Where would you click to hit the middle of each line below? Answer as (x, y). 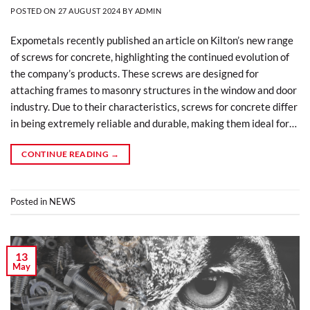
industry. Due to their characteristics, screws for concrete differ (154, 106)
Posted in (30, 201)
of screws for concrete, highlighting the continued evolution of (150, 56)
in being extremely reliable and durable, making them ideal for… (154, 123)
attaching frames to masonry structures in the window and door (154, 90)
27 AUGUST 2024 (89, 10)
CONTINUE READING (66, 154)
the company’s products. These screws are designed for (135, 73)
